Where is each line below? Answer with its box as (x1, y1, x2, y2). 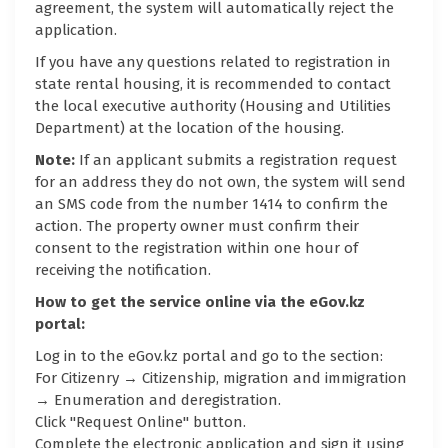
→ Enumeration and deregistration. (35, 390, 281, 409)
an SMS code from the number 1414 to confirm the (35, 194, 388, 213)
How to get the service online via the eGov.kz (35, 292, 365, 311)
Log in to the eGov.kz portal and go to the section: (35, 346, 383, 365)
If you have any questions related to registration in (35, 52, 391, 71)
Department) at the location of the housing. (35, 118, 344, 137)
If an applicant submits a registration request (75, 150, 397, 169)
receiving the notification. (35, 260, 211, 279)
